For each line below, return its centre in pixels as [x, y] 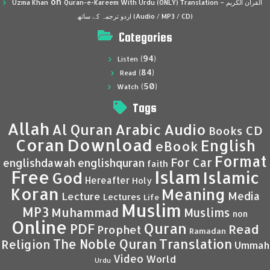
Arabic [138, 129]
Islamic [231, 177]
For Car [191, 162]
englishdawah [39, 162]
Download [109, 145]
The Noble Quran [105, 244]
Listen [128, 59]
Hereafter [107, 180]
